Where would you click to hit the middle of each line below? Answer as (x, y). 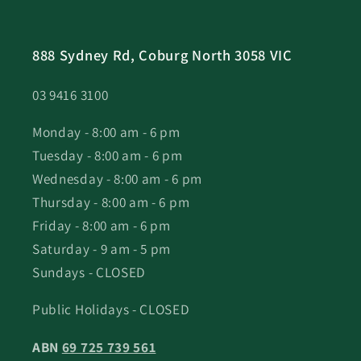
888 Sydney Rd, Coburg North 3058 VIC (162, 54)
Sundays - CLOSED (89, 272)
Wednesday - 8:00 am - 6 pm (117, 179)
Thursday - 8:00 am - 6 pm (111, 202)
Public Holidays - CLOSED (111, 309)
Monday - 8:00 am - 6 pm (106, 132)
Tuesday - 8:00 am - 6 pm (108, 156)
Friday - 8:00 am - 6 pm (102, 226)
